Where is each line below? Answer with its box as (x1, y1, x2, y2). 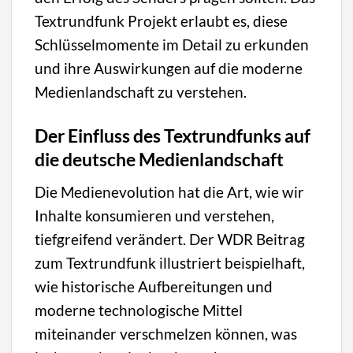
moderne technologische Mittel (35, 300, 243, 319)
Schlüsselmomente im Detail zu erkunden (35, 35, 310, 54)
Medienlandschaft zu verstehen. (35, 82, 247, 101)
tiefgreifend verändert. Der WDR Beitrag (35, 229, 306, 248)
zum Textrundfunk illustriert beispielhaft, (35, 253, 306, 272)
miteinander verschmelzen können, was (35, 324, 298, 343)
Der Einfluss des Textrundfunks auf (35, 124, 311, 147)
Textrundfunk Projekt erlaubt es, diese (35, 11, 288, 30)
